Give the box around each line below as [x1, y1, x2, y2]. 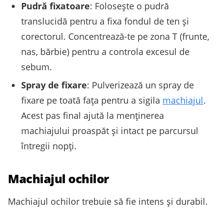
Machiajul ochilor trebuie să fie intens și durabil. [8, 195, 208, 207]
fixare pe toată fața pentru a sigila [21, 94, 163, 106]
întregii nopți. [21, 139, 77, 152]
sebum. [21, 60, 52, 73]
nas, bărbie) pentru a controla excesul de [21, 45, 190, 57]
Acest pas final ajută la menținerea [21, 109, 164, 121]
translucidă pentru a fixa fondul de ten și [21, 15, 189, 27]
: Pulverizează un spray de [87, 79, 194, 91]
